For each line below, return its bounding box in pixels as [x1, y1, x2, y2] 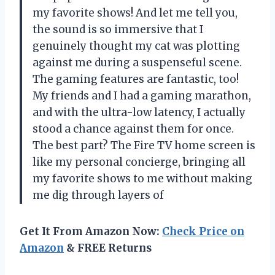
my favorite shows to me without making [33, 171, 252, 185]
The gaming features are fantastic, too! [33, 72, 239, 86]
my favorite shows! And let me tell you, [33, 6, 238, 20]
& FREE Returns [64, 241, 152, 255]
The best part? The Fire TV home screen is [33, 138, 255, 152]
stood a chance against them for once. [33, 122, 234, 136]
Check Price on [162, 224, 244, 238]
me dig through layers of [33, 188, 164, 202]
